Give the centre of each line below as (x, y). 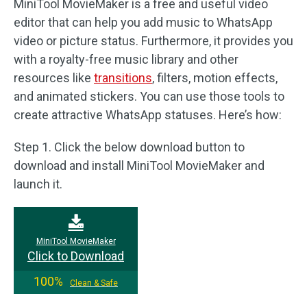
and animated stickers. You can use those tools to (149, 96)
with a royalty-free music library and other (126, 59)
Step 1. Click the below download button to (129, 147)
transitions (123, 78)
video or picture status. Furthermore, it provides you (153, 41)
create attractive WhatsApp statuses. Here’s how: (148, 115)
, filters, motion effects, (215, 78)
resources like (54, 78)
